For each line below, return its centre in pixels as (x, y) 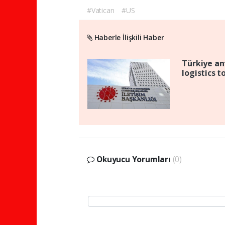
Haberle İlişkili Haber (128, 37)
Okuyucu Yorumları (134, 159)
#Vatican (101, 10)
